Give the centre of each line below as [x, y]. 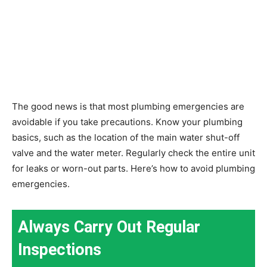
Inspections [60, 249]
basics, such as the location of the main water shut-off [126, 137]
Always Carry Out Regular [109, 227]
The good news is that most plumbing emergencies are [128, 106]
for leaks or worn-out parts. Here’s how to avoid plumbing [133, 168]
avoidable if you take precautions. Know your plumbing [127, 122]
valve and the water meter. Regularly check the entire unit [133, 153]
